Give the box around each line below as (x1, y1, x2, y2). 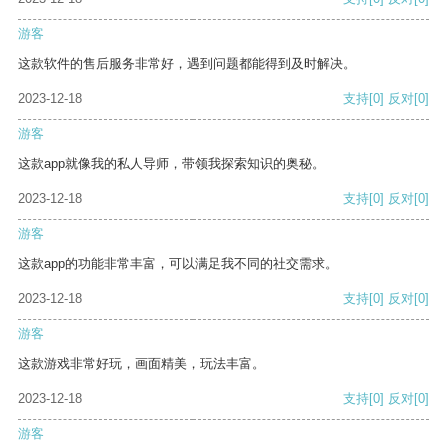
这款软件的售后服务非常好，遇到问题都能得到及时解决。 (18, 56, 356, 72)
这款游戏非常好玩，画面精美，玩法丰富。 (18, 356, 265, 372)
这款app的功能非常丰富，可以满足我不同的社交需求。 (18, 256, 338, 272)
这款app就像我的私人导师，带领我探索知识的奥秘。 (18, 156, 325, 172)
